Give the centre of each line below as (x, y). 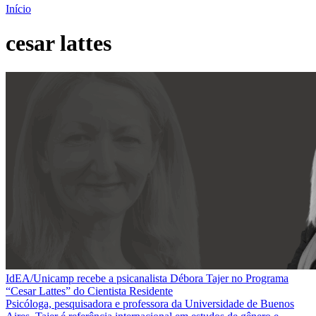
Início (18, 9)
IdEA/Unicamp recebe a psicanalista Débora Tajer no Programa (147, 278)
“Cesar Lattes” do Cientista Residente (89, 291)
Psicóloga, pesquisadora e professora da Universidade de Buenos (150, 303)
